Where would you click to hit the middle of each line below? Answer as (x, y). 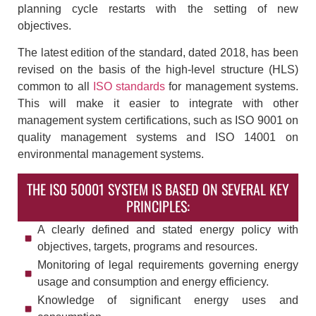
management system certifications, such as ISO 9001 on (158, 121)
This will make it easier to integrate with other (158, 104)
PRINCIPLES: (158, 206)
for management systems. (232, 87)
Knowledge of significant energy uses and (168, 300)
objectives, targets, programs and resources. (147, 246)
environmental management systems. (111, 154)
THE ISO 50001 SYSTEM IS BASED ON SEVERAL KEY (158, 189)
